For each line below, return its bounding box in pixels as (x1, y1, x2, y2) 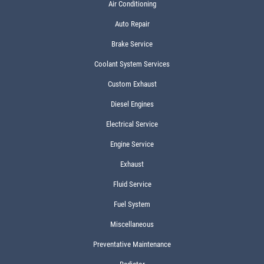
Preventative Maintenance (93, 240, 171, 249)
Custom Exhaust (107, 80, 157, 88)
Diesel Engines (110, 100, 154, 108)
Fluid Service (113, 180, 151, 189)
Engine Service (110, 140, 154, 148)
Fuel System (114, 200, 150, 209)
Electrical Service (106, 120, 158, 128)
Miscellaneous (110, 220, 154, 229)
